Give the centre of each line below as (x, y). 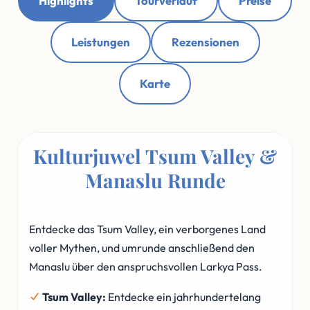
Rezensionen (205, 42)
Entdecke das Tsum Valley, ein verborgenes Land (147, 229)
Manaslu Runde (155, 180)
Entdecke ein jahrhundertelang (183, 297)
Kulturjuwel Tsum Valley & (155, 156)
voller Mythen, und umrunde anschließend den (142, 248)
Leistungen (100, 42)
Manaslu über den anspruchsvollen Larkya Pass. (146, 266)
